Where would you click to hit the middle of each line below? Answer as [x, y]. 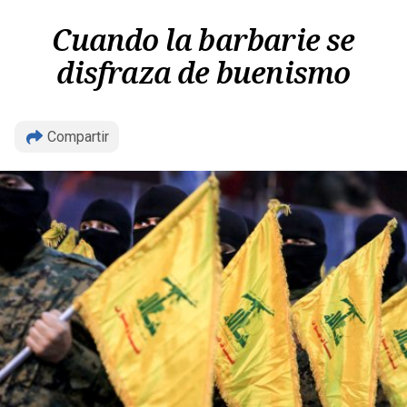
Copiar [203, 186]
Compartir [78, 137]
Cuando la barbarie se [203, 40]
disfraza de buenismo [203, 72]
